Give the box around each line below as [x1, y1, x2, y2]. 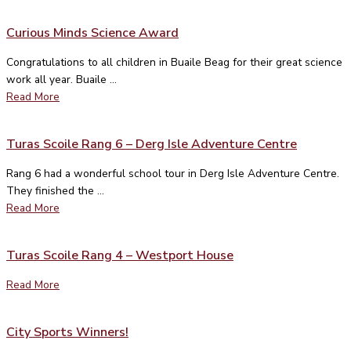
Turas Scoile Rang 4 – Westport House [6, 246, 233, 264]
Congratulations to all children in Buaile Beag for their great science [6, 54, 342, 70]
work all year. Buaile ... [6, 71, 117, 87]
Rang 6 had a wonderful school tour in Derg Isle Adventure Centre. [6, 165, 339, 181]
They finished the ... [6, 183, 104, 198]
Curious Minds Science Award [6, 24, 179, 42]
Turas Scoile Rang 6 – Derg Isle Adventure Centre [6, 135, 297, 153]
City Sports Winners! [6, 323, 128, 341]
